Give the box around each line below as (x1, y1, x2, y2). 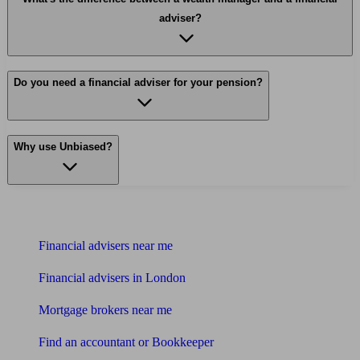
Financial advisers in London (39, 271, 186, 285)
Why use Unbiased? (14, 141, 112, 153)
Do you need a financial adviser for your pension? (14, 76, 263, 89)
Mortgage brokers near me (39, 303, 172, 317)
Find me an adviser (6, 206, 126, 223)
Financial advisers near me (39, 239, 173, 253)
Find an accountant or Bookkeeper (39, 335, 214, 350)
